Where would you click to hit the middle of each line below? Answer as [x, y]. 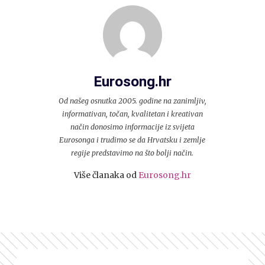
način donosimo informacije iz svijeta [132, 127]
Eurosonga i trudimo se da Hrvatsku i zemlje [132, 140]
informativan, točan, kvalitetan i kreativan [132, 114]
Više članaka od [106, 175]
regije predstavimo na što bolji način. [132, 153]
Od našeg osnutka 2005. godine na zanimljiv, [132, 101]
